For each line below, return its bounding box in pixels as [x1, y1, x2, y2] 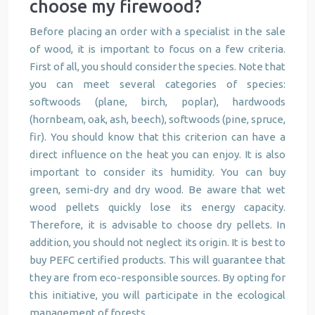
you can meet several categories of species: [30, 78, 285, 90]
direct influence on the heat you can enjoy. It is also [30, 148, 285, 160]
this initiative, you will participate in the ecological [30, 289, 285, 301]
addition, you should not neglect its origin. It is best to [30, 236, 285, 248]
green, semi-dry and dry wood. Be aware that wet [30, 184, 285, 195]
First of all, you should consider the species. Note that [30, 60, 285, 72]
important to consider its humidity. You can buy [30, 166, 285, 178]
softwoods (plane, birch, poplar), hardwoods [30, 96, 285, 108]
